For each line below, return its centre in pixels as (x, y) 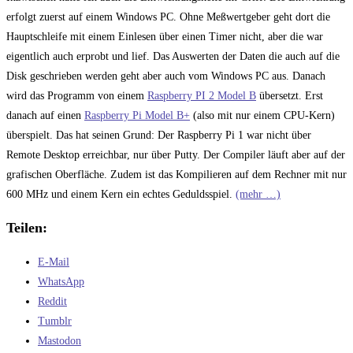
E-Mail (54, 262)
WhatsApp (61, 281)
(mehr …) (258, 194)
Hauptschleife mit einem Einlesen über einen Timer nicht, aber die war (165, 36)
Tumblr (55, 321)
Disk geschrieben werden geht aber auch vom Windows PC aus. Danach (166, 76)
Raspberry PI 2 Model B (202, 95)
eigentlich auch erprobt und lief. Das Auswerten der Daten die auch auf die (173, 56)
